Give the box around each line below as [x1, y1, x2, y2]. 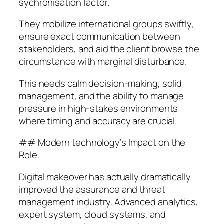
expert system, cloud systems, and [19, 207, 166, 221]
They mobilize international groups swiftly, [19, 17, 194, 31]
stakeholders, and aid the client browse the [19, 42, 199, 56]
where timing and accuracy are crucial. [19, 114, 177, 127]
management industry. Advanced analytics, [19, 195, 198, 208]
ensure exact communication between [19, 30, 180, 43]
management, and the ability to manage [19, 89, 184, 102]
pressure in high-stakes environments [19, 101, 178, 115]
